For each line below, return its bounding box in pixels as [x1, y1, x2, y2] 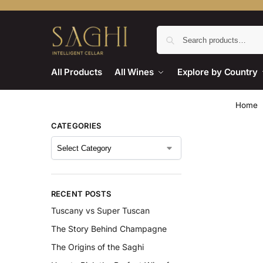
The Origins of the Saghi [50, 242, 144, 252]
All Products [50, 66, 102, 77]
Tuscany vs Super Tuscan [50, 205, 150, 215]
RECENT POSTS [50, 189, 112, 199]
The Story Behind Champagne [50, 224, 167, 234]
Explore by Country [177, 66, 258, 77]
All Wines [114, 66, 154, 77]
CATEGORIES [50, 121, 102, 130]
